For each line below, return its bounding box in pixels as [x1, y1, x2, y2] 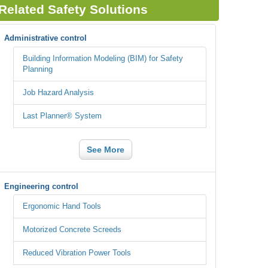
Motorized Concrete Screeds [23, 225, 121, 234]
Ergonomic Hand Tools [23, 202, 101, 211]
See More [86, 145, 124, 154]
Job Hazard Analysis [23, 88, 94, 97]
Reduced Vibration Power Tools [23, 248, 131, 258]
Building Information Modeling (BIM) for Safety [23, 54, 183, 63]
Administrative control [4, 33, 87, 43]
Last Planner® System [23, 111, 102, 120]
